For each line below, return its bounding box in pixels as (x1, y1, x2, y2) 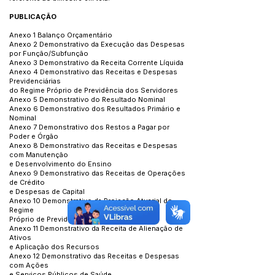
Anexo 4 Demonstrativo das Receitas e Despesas (9, 68, 177, 76)
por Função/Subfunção (9, 49, 88, 58)
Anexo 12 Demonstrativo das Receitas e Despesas (9, 252, 179, 260)
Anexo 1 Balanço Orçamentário (9, 31, 112, 39)
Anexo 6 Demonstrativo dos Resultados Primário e (9, 104, 180, 113)
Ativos (9, 233, 31, 242)
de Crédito (9, 178, 45, 187)
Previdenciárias (9, 77, 61, 85)
